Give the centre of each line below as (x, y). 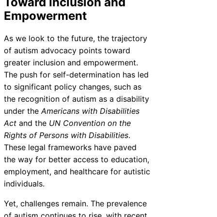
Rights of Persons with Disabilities (66, 135)
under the (23, 111)
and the (33, 123)
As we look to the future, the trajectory (76, 38)
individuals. (24, 183)
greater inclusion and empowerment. (71, 62)
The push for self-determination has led (76, 74)
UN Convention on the (90, 123)
